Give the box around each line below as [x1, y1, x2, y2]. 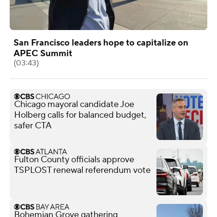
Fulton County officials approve [14, 154, 134, 165]
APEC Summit [14, 47, 72, 59]
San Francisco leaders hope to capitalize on [14, 37, 188, 48]
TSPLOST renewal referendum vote [14, 164, 151, 176]
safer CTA [14, 120, 52, 131]
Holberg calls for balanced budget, [14, 109, 146, 121]
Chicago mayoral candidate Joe [14, 98, 134, 110]
